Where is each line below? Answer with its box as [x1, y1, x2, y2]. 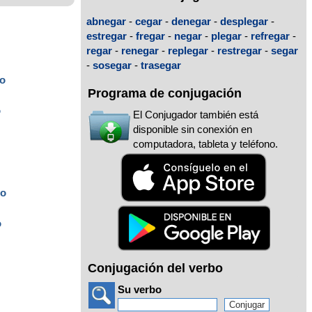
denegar [171, 15, 211, 27]
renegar [121, 44, 159, 56]
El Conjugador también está [133, 109, 258, 121]
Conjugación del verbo [88, 261, 223, 276]
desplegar [220, 15, 268, 27]
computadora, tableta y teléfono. [133, 138, 278, 150]
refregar [251, 29, 290, 42]
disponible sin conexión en [133, 123, 252, 136]
